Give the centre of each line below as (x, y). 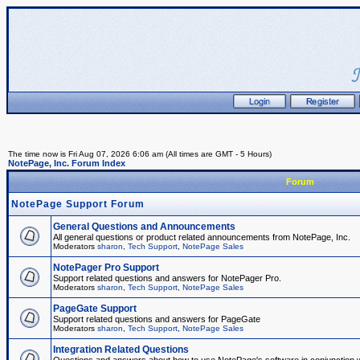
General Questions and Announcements (144, 227)
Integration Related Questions (121, 350)
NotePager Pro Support (106, 268)
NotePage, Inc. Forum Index (67, 163)
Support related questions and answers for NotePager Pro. (167, 278)
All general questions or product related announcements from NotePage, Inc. (202, 237)
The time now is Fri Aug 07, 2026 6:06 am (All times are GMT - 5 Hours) (140, 154)
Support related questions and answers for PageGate (157, 319)
